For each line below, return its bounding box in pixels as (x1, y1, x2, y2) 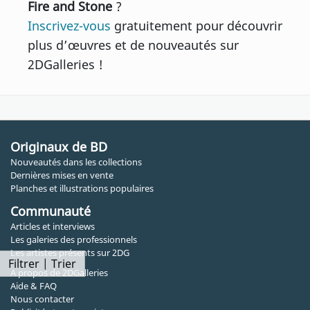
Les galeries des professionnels (10, 232, 137, 246)
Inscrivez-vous (28, 17, 111, 34)
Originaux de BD (10, 138, 107, 155)
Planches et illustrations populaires (10, 181, 154, 194)
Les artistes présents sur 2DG (10, 246, 129, 259)
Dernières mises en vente (10, 168, 113, 181)
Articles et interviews (10, 219, 95, 232)
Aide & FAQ (10, 279, 57, 292)
